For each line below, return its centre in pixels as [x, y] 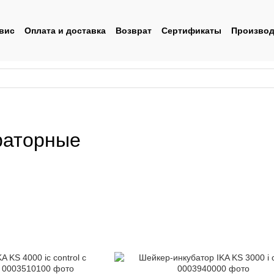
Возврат [134, 30]
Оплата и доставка [65, 30]
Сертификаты [191, 30]
